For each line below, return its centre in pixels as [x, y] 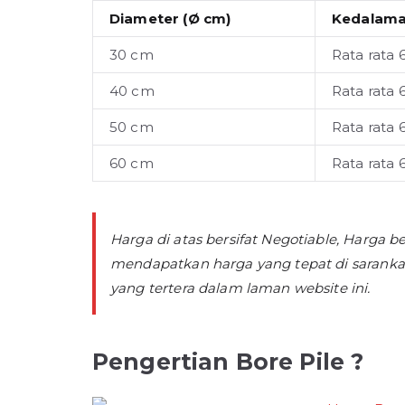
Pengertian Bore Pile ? [228, 362]
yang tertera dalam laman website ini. [240, 288]
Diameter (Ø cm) [170, 19]
